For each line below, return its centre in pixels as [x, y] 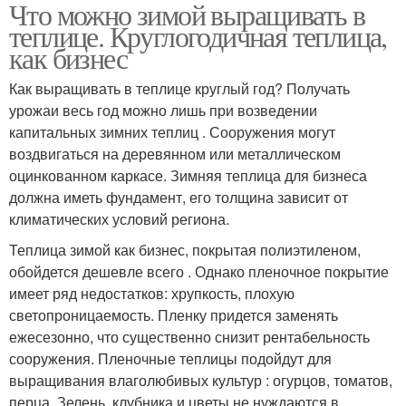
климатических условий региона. [119, 219]
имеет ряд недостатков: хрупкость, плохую [152, 293]
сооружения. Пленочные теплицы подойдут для [170, 358]
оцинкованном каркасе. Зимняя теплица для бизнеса [188, 175]
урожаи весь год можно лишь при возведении [163, 110]
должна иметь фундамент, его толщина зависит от [179, 197]
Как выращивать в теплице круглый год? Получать [179, 88]
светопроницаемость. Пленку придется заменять [174, 315]
